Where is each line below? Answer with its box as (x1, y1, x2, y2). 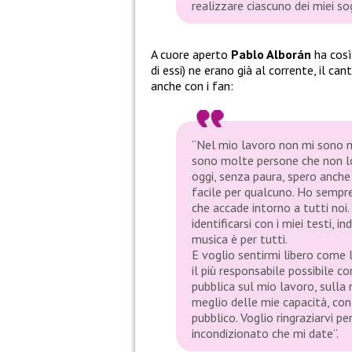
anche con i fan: (151, 78, 233, 94)
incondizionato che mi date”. (192, 325, 339, 342)
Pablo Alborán (231, 46, 314, 63)
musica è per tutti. (192, 231, 288, 247)
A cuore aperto (151, 46, 231, 63)
